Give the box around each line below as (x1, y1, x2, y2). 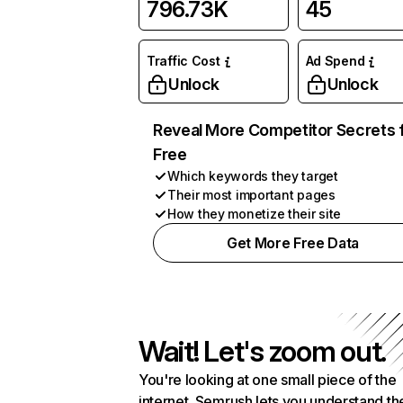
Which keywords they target (167, 168, 338, 184)
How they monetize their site (167, 206, 342, 221)
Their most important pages (167, 187, 336, 202)
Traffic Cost (147, 53, 220, 68)
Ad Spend (305, 53, 365, 68)
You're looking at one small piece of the (139, 371, 397, 389)
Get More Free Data (226, 234, 360, 252)
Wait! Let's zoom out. (139, 334, 387, 369)
